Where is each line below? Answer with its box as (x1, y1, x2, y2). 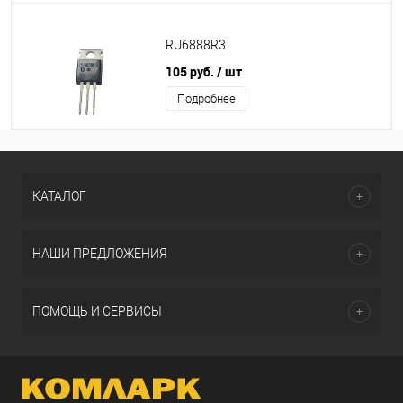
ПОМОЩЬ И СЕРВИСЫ (32, 304, 162, 318)
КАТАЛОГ (32, 189, 86, 203)
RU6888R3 (166, 38, 226, 53)
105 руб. (166, 63, 217, 80)
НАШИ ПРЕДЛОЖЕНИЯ (32, 246, 167, 261)
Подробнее (176, 92, 236, 105)
